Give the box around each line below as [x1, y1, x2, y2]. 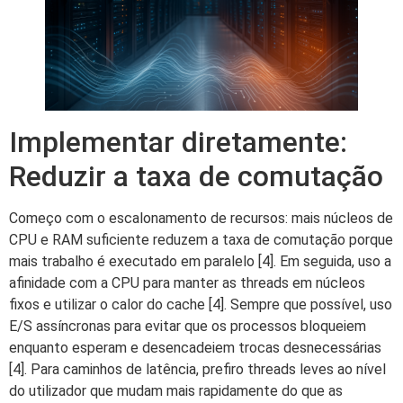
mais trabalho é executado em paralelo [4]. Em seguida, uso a [9, 252, 391, 270]
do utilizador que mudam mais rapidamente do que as [9, 381, 343, 399]
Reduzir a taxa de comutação [9, 158, 383, 193]
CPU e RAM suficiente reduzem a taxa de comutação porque [9, 230, 393, 248]
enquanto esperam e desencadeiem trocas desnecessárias [9, 338, 381, 356]
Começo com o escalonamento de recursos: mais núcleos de [9, 209, 393, 227]
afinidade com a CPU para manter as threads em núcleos [9, 273, 365, 291]
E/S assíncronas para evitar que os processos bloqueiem [9, 317, 366, 335]
